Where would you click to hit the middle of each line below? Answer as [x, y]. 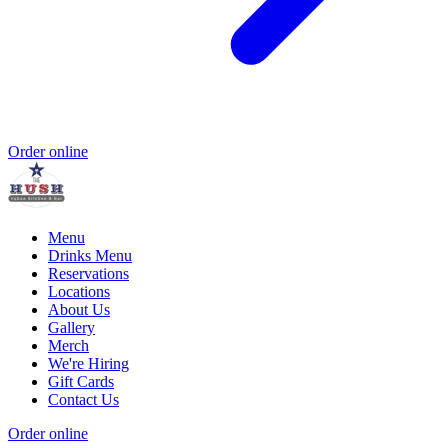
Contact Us [83, 400]
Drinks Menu [90, 256]
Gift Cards [81, 382]
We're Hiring [88, 364]
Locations [79, 292]
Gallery [71, 328]
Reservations [88, 274]
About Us [79, 310]
